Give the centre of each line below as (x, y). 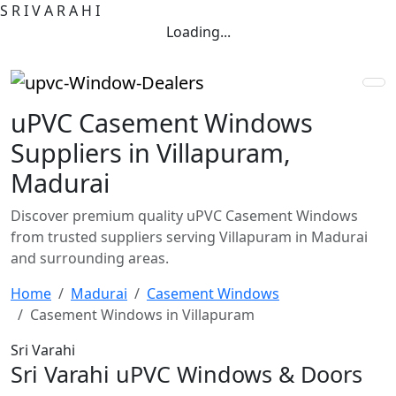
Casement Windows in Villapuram (142, 314)
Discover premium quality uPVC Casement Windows (184, 215)
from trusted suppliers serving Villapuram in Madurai (189, 236)
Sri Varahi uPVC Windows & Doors (187, 373)
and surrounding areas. (90, 258)
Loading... (198, 32)
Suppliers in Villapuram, (151, 152)
